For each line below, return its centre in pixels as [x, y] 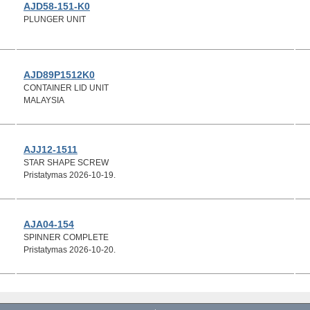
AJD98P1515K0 [59, 299]
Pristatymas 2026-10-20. [70, 249]
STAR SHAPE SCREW [66, 162]
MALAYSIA [44, 100]
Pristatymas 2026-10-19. [70, 175]
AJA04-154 [49, 224]
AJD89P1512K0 [59, 74]
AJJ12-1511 [51, 149]
